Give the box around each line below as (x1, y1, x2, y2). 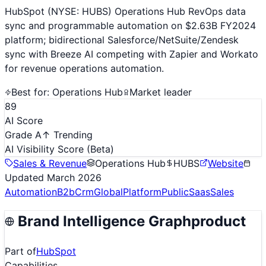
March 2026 (47, 171, 102, 183)
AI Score (5, 114, 43, 126)
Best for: (11, 85, 52, 98)
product (191, 212, 246, 230)
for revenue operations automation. (5, 62, 164, 74)
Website (208, 157, 243, 169)
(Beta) (87, 142, 114, 155)
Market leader (129, 85, 192, 98)
